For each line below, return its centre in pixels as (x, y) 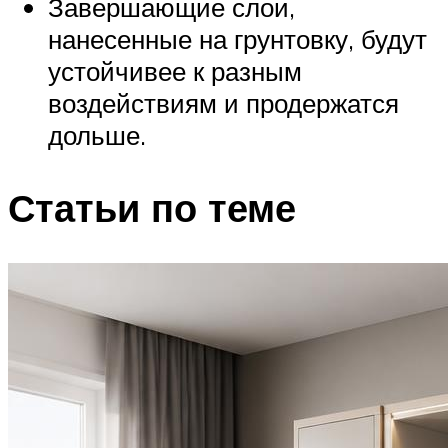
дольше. (97, 134)
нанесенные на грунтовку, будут (237, 38)
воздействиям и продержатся (223, 102)
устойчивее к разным (175, 70)
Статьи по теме (152, 207)
